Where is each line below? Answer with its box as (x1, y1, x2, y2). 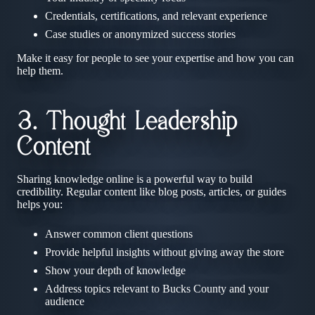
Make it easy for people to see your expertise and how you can (17, 51, 294, 64)
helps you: (17, 198, 63, 210)
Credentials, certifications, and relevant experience (45, 9, 267, 22)
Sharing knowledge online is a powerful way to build (17, 172, 252, 185)
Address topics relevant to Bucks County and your (45, 282, 269, 295)
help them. (17, 64, 63, 77)
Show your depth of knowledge (45, 264, 186, 276)
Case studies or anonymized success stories (45, 27, 236, 40)
